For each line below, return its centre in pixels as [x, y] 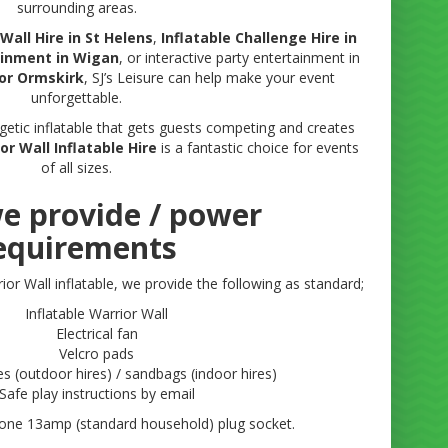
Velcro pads [97, 354]
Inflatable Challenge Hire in [258, 38]
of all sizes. [77, 168]
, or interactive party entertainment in [239, 58]
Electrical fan [96, 334]
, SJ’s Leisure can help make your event [210, 78]
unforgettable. [77, 98]
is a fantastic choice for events [258, 148]
